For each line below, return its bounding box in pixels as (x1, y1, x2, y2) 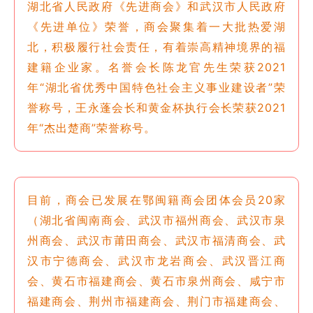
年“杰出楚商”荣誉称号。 (27, 120, 156, 135)
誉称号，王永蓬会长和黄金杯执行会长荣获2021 (27, 100, 286, 115)
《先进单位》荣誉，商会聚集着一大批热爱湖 (27, 19, 286, 34)
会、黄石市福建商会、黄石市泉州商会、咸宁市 (27, 273, 286, 288)
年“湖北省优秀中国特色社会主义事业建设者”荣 (27, 80, 286, 94)
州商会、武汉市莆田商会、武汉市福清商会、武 (27, 233, 286, 247)
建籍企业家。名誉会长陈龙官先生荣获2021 (27, 59, 286, 74)
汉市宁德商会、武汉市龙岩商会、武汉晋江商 (27, 253, 286, 268)
